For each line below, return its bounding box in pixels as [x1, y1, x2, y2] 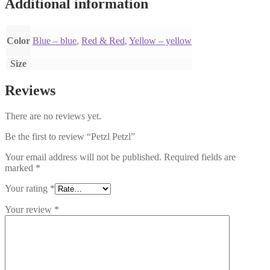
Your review [5, 204, 54, 215]
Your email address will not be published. [5, 152, 162, 163]
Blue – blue [33, 35, 77, 46]
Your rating [5, 183, 50, 194]
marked [5, 163, 36, 174]
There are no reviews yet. [5, 111, 101, 122]
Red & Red [81, 35, 125, 46]
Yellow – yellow [129, 35, 192, 46]
